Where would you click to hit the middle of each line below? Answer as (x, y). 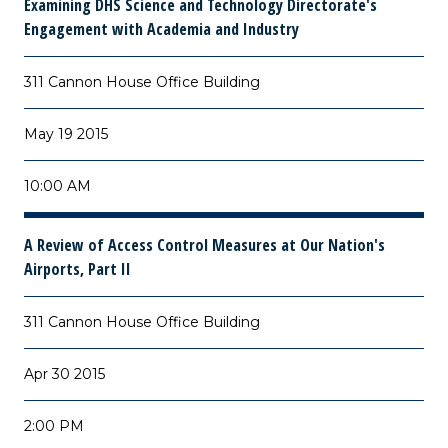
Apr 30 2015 (64, 374)
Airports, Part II (77, 269)
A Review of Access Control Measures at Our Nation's (204, 245)
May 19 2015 (66, 134)
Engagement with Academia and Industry (161, 29)
